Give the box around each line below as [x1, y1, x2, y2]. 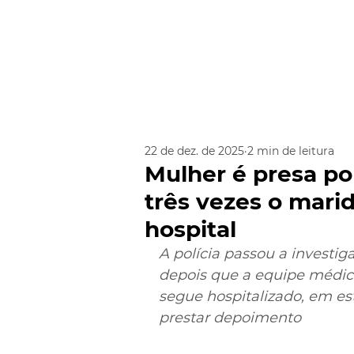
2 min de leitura [247, 143, 334, 158]
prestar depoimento [159, 309, 301, 326]
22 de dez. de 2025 [145, 143, 244, 158]
